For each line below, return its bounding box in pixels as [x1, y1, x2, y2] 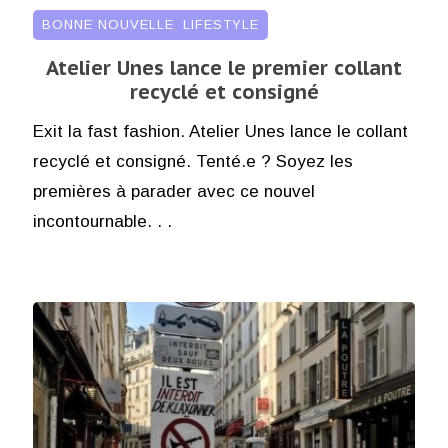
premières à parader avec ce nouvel [32, 181, 315, 201]
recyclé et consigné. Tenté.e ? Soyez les [32, 151, 353, 171]
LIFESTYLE [182, 16, 259, 32]
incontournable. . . [32, 211, 172, 231]
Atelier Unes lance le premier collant [46, 54, 402, 81]
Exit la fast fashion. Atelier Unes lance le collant [32, 121, 408, 141]
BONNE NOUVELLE [41, 16, 174, 32]
